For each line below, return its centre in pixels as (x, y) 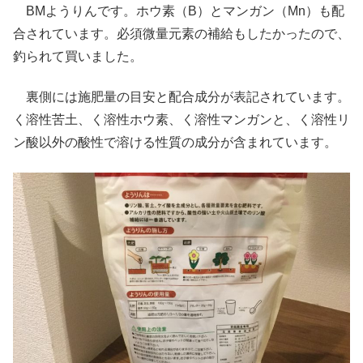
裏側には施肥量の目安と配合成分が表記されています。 (181, 97)
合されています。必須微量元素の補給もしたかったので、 (181, 33)
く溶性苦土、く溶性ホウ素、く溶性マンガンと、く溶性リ (181, 120)
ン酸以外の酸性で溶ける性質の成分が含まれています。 (175, 143)
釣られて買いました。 (78, 56)
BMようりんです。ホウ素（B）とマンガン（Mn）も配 (179, 11)
